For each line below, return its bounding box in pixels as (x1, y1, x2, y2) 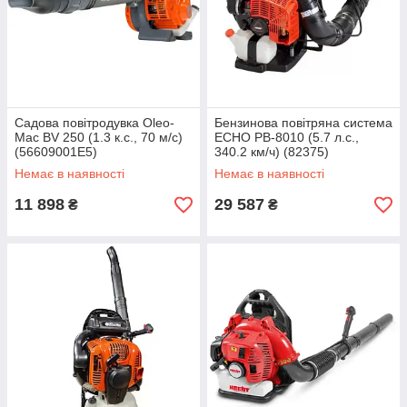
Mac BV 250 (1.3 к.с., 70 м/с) (15, 130, 183, 144)
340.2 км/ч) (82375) (214, 144, 329, 159)
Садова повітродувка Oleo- (15, 115, 174, 130)
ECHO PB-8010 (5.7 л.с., (214, 130, 359, 144)
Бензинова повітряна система (214, 115, 392, 130)
